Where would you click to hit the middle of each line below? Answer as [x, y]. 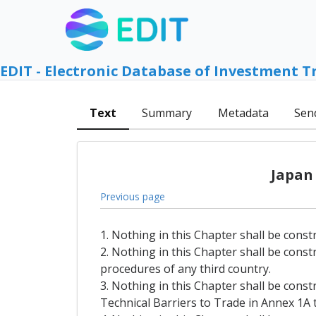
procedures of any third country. [185, 269]
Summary [167, 113]
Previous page [132, 196]
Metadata [243, 113]
